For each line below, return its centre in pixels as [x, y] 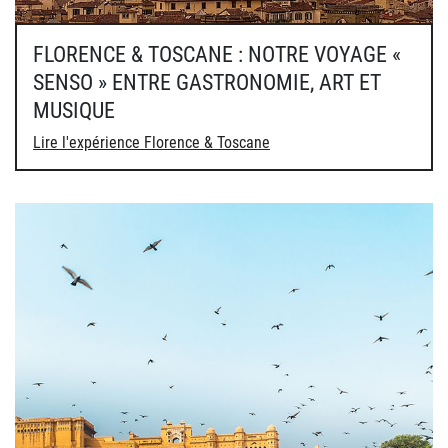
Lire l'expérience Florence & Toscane [151, 143]
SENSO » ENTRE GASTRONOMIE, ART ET [207, 83]
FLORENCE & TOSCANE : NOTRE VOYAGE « [217, 55]
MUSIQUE [74, 111]
